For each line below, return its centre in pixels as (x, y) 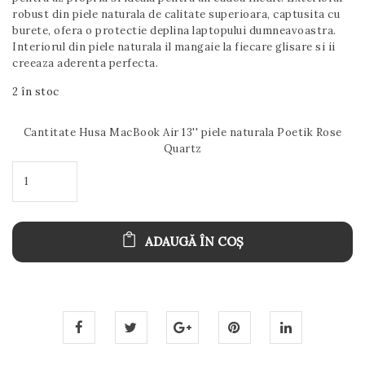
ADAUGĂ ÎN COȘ (194, 242)
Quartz (182, 148)
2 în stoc (36, 91)
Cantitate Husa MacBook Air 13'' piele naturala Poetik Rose (182, 132)
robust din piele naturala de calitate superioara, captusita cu (176, 14)
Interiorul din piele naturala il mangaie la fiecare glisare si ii (174, 46)
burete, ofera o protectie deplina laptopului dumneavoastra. (174, 30)
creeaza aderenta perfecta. (85, 63)
